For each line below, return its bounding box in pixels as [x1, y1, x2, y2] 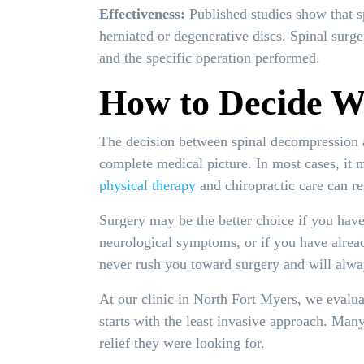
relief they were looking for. [99, 335, 265, 352]
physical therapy [99, 177, 196, 194]
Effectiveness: [99, 6, 185, 23]
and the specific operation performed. [99, 50, 320, 67]
